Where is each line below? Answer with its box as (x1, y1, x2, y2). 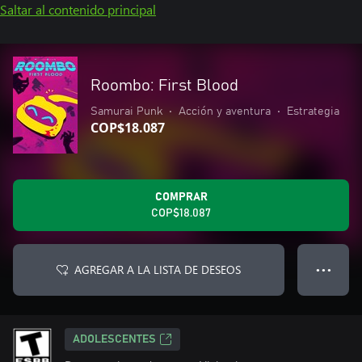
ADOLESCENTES (73, 334, 156, 345)
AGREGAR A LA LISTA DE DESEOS (74, 262, 241, 277)
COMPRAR (154, 192, 208, 203)
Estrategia (287, 106, 339, 117)
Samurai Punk (90, 106, 162, 117)
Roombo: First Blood (90, 78, 238, 94)
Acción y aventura (179, 106, 271, 117)
